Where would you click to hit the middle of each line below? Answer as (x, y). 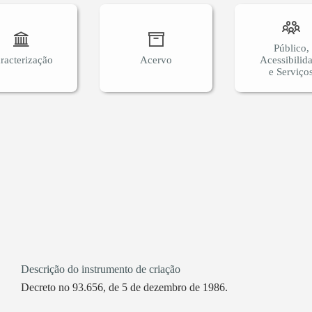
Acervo (156, 60)
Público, (291, 48)
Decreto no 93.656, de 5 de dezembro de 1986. (124, 287)
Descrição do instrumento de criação (100, 270)
